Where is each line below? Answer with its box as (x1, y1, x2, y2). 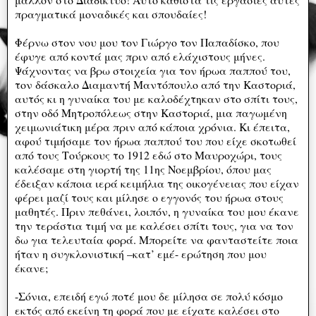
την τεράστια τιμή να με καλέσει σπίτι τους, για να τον (15, 217, 293, 233)
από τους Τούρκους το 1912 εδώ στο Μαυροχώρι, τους (15, 147, 282, 162)
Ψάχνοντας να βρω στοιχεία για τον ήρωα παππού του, (15, 62, 291, 78)
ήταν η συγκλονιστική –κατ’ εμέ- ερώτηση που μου (15, 245, 267, 261)
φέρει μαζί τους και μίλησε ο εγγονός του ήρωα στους (15, 189, 284, 205)
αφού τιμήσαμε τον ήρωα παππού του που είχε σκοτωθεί (15, 133, 296, 148)
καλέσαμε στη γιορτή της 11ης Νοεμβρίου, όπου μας (15, 161, 272, 176)
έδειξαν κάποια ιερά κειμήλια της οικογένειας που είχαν (15, 175, 299, 190)
